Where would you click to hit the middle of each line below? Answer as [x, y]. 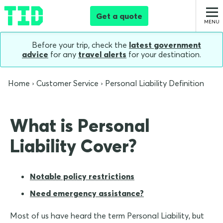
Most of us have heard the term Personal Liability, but [107, 216]
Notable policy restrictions [82, 176]
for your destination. [164, 55]
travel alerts [102, 55]
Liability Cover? [73, 146]
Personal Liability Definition [155, 83]
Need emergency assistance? [87, 193]
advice [35, 55]
